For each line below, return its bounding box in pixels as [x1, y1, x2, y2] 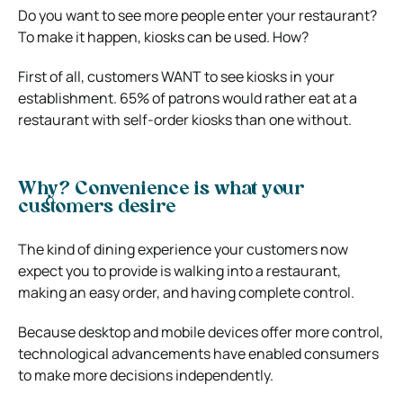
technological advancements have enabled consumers [18, 343, 379, 363]
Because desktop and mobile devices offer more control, [18, 321, 383, 342]
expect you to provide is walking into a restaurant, [18, 260, 341, 281]
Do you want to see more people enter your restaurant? [18, 4, 377, 25]
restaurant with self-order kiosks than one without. [18, 109, 354, 130]
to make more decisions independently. [18, 364, 273, 385]
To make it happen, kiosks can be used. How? [18, 26, 309, 47]
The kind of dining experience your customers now [18, 238, 348, 259]
